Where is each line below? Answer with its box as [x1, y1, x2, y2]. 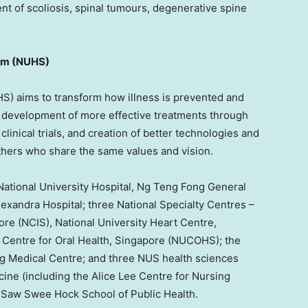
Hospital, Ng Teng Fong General [89, 180, 246, 194]
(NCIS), [15, 216, 55, 230]
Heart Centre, [147, 216, 217, 230]
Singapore [115, 234, 165, 247]
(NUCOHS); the [165, 234, 241, 247]
